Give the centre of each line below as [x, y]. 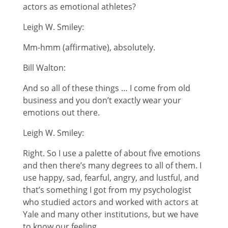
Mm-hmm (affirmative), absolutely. [89, 47]
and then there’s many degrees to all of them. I [112, 165]
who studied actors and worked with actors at [110, 202]
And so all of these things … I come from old [106, 88]
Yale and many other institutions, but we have [110, 214]
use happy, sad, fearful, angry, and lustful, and [111, 177]
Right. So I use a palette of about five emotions [111, 153]
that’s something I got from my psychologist [107, 190]
